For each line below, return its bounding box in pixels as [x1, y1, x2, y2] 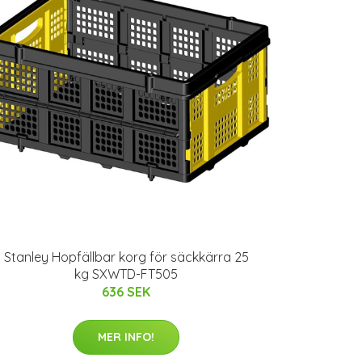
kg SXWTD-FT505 [74, 266, 178, 282]
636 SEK [102, 284, 150, 300]
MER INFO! [98, 330, 154, 344]
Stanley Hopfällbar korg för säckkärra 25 [3, 249, 249, 265]
